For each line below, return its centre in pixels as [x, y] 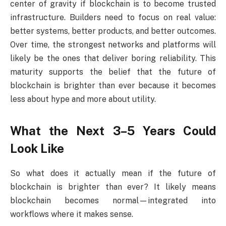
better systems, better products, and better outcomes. [113, 31]
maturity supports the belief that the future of [113, 72]
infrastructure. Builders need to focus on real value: [113, 18]
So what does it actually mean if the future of [113, 174]
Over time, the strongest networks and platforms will [113, 45]
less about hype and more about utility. [83, 99]
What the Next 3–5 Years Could [113, 131]
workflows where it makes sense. [72, 214]
